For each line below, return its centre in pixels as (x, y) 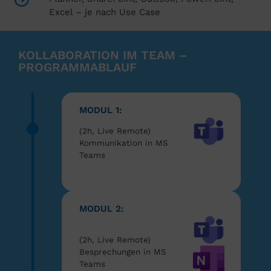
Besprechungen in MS (123, 252)
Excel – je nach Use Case (105, 12)
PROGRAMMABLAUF (77, 67)
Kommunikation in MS (124, 143)
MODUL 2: (102, 209)
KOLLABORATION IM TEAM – (103, 55)
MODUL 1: (101, 110)
